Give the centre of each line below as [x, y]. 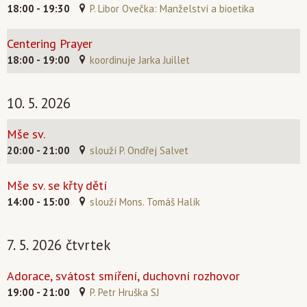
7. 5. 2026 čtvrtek [59, 245]
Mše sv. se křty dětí [57, 185]
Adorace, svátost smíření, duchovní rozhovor [123, 276]
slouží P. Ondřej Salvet [139, 150]
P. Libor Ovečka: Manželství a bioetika [172, 9]
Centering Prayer [50, 44]
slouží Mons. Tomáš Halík [145, 202]
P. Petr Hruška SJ [124, 292]
